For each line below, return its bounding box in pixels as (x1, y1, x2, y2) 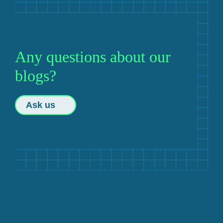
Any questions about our (15, 47, 171, 66)
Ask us (26, 100, 55, 110)
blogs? (15, 66, 56, 85)
